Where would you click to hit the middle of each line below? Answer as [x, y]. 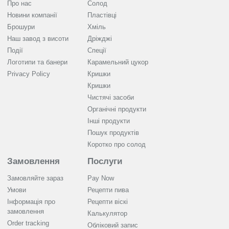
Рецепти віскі [108, 202]
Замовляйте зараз [35, 178]
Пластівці [102, 15]
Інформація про [31, 202]
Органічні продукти [117, 109]
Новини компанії [32, 15]
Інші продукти [109, 121]
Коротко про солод [117, 145]
